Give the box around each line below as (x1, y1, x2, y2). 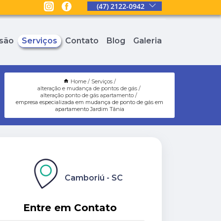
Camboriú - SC (65, 173, 123, 183)
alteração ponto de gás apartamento (40, 92, 134, 99)
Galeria (133, 36, 162, 46)
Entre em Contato (23, 201, 117, 214)
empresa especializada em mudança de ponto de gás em (16, 99, 163, 106)
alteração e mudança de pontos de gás (37, 85, 137, 92)
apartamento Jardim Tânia (55, 106, 124, 113)
